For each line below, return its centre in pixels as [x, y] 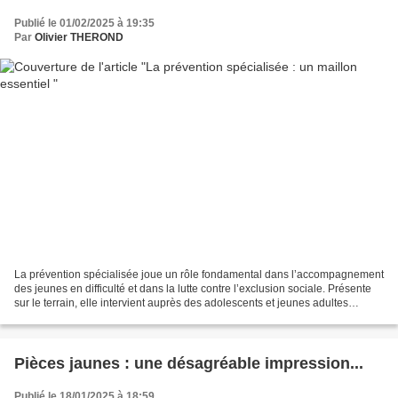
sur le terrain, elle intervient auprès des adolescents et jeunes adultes [181, 303]
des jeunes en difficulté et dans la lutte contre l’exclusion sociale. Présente [193, 289]
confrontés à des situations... [83, 318]
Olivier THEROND [79, 37]
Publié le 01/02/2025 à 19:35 [84, 23]
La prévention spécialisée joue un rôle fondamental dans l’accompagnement [199, 275]
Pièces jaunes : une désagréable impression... [189, 364]
